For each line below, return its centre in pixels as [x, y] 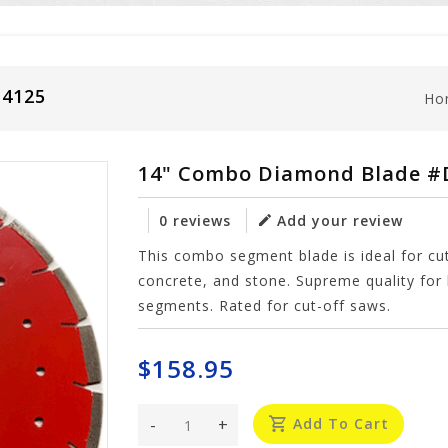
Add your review [340, 220]
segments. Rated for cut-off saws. [265, 305]
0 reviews [195, 220]
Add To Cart [341, 423]
